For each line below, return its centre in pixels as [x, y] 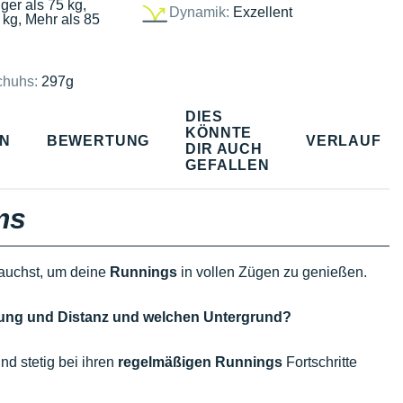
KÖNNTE [219, 132]
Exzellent [262, 12]
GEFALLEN [228, 165]
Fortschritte [320, 362]
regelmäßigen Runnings [200, 362]
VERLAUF [343, 140]
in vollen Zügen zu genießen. [272, 272]
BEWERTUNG [98, 140]
